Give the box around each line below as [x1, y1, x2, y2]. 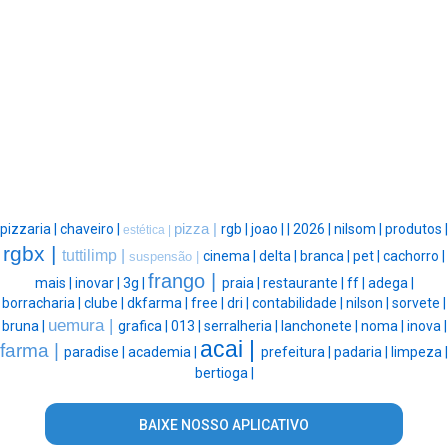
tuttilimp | [62, 246, 129, 264]
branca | [300, 247, 353, 264]
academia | [128, 343, 200, 360]
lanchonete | [280, 317, 361, 334]
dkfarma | [127, 294, 191, 311]
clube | [84, 294, 127, 311]
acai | [200, 335, 261, 362]
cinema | [203, 247, 259, 264]
